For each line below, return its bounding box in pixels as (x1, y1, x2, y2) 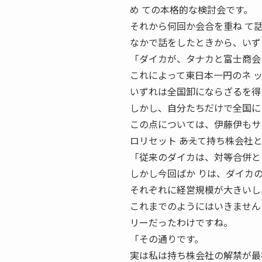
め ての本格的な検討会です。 (130, 2, 253, 16)
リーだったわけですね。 (130, 215, 233, 229)
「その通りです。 (130, 232, 204, 246)
